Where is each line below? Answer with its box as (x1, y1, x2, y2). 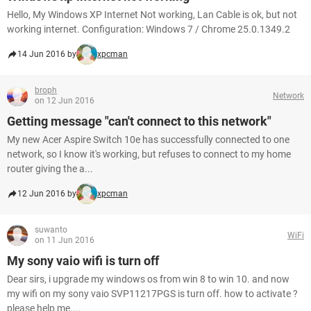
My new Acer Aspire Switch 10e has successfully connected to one (7, 134, 289, 145)
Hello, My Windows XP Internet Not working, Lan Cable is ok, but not (7, 9, 297, 20)
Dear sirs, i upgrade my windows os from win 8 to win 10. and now (7, 274, 289, 285)
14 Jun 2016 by (17, 49, 76, 59)
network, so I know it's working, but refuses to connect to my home (7, 149, 291, 160)
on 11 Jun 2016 (35, 235, 94, 245)
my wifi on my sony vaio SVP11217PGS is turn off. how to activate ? (7, 288, 298, 299)
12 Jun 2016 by (17, 189, 76, 199)
